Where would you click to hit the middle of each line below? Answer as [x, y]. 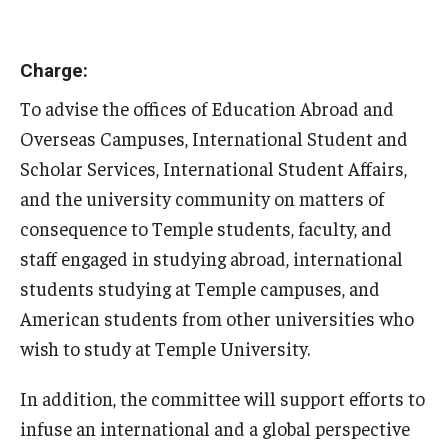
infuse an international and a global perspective [215, 428]
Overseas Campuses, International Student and [214, 138]
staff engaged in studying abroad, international [211, 258]
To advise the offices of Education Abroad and [207, 108]
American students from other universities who [217, 318]
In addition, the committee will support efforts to [222, 398]
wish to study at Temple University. [165, 348]
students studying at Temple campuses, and [200, 288]
